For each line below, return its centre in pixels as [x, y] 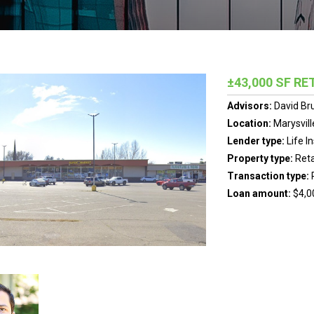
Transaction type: [269, 176]
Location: [250, 123]
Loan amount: [260, 193]
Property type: [261, 158]
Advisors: [250, 106]
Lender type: [257, 141]
